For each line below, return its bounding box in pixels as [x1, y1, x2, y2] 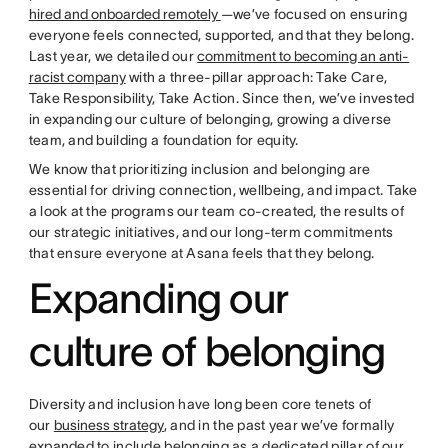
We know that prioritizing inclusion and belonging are [28, 160, 371, 177]
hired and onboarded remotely [28, 5, 221, 22]
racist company [28, 68, 126, 85]
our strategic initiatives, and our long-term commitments [28, 223, 394, 240]
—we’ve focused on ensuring [220, 5, 407, 22]
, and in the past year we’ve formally [163, 416, 395, 433]
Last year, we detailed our [28, 47, 198, 64]
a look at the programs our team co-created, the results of [28, 202, 404, 219]
